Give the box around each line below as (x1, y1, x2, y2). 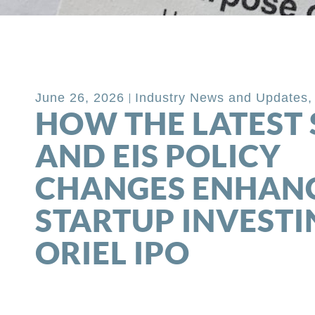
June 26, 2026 (35, 91, 125, 105)
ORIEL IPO (35, 234, 191, 271)
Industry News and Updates (135, 91, 309, 105)
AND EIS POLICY (35, 137, 282, 174)
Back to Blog (51, 33, 144, 51)
